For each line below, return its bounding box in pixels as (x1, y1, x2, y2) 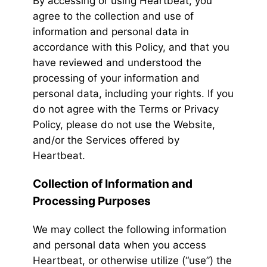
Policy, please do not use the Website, (33, 119, 215, 131)
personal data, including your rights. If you (33, 88, 234, 100)
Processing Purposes (33, 194, 151, 209)
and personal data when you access (33, 239, 206, 252)
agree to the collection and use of (33, 10, 194, 23)
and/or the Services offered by (33, 134, 179, 147)
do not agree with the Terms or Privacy (33, 103, 219, 116)
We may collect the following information (33, 223, 226, 236)
